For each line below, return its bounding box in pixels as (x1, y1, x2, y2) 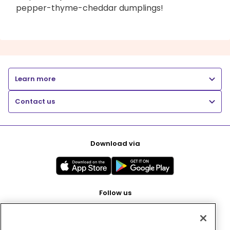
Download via (90, 138, 140, 148)
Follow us (99, 187, 131, 198)
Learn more (15, 73, 55, 84)
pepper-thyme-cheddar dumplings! (16, 2, 163, 14)
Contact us (15, 96, 55, 106)
